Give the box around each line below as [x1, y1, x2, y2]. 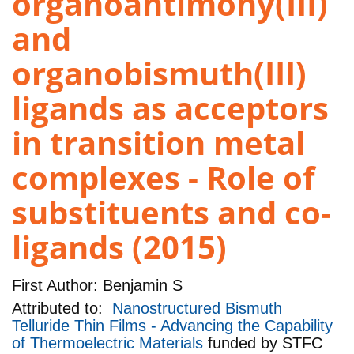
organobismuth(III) [12, 51, 307, 96]
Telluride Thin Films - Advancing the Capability [12, 317, 333, 335]
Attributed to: [12, 299, 112, 318]
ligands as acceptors [12, 86, 329, 130]
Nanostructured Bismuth [112, 299, 282, 318]
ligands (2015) [12, 225, 227, 269]
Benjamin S [98, 276, 183, 294]
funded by [208, 334, 282, 352]
